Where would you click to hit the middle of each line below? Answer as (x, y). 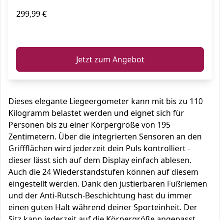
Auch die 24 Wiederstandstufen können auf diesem (103, 172)
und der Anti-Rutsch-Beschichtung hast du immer (100, 195)
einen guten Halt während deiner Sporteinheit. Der (103, 207)
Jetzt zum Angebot (110, 59)
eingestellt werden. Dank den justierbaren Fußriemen (108, 184)
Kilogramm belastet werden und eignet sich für (96, 113)
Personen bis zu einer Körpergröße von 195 (89, 125)
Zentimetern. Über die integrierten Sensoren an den (105, 137)
